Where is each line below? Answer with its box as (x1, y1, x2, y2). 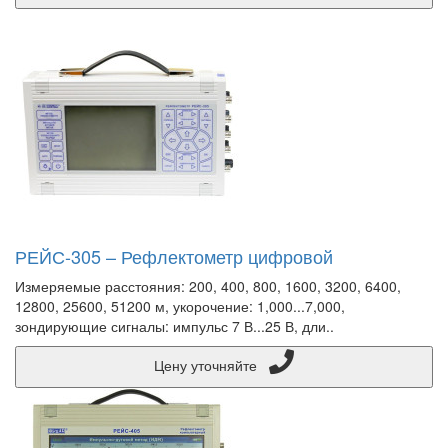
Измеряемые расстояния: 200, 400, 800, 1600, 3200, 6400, (15, 276, 401, 296)
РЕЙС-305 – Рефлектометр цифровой (15, 243, 333, 269)
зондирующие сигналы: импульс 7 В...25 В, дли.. (15, 316, 334, 336)
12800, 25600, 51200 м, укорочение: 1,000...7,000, (15, 296, 345, 316)
